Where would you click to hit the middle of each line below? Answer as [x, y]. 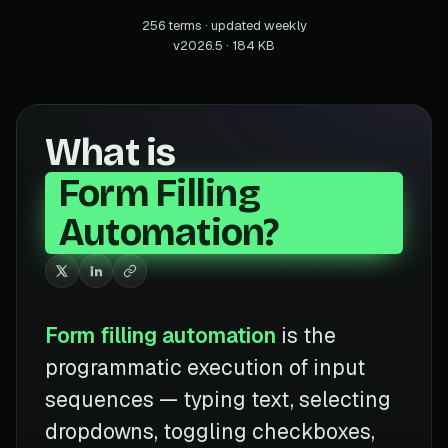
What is [110, 152]
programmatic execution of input [205, 367]
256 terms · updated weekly [224, 25]
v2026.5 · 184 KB [224, 45]
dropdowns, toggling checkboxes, [210, 431]
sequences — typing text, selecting [218, 399]
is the [306, 335]
